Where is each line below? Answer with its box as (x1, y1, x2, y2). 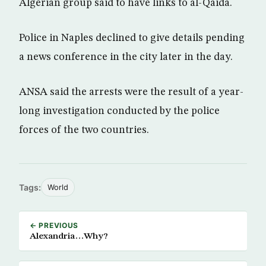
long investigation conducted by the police (19, 106, 220, 116)
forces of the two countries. (19, 125, 149, 135)
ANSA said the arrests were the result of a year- (19, 87, 243, 97)
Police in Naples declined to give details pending (19, 33, 245, 43)
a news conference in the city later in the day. (19, 52, 233, 62)
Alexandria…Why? (30, 232, 108, 241)
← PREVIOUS (30, 221, 79, 230)
